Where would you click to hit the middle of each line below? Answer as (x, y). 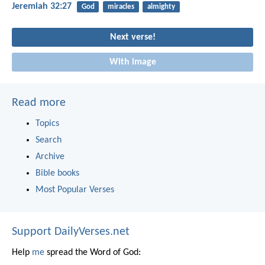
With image (132, 62)
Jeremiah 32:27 (42, 6)
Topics (47, 123)
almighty (161, 7)
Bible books (57, 173)
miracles (121, 7)
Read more (39, 103)
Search (49, 140)
